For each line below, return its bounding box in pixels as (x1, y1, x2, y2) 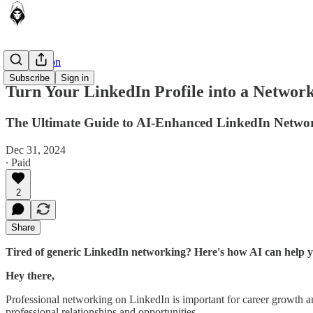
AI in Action (6, 56, 61, 68)
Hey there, (6, 269, 54, 282)
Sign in (61, 73, 89, 83)
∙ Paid (6, 156, 31, 168)
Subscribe (9, 73, 50, 83)
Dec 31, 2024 (6, 143, 66, 156)
